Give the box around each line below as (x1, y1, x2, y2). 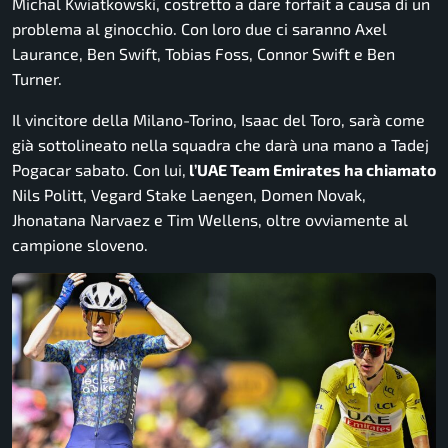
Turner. (12, 69, 62, 89)
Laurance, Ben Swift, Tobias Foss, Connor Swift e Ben (12, 44, 395, 64)
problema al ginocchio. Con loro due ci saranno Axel (12, 19, 387, 39)
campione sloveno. (12, 235, 148, 255)
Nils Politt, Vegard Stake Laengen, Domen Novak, (12, 185, 366, 205)
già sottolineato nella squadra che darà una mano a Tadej (12, 135, 429, 155)
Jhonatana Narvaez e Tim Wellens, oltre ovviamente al (12, 210, 408, 230)
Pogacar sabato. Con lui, (12, 160, 186, 180)
